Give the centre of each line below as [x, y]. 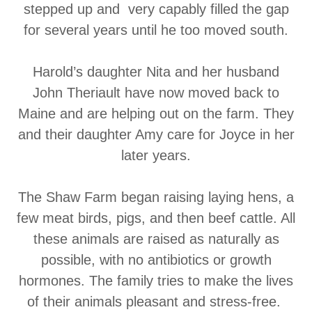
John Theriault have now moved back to [156, 93]
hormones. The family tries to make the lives [156, 281]
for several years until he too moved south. [156, 30]
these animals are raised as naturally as [156, 239]
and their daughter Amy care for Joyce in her [156, 134]
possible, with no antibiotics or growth [156, 260]
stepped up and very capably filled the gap [156, 9]
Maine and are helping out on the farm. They [156, 114]
